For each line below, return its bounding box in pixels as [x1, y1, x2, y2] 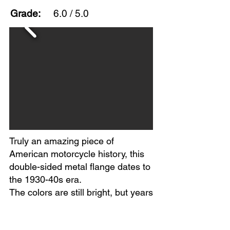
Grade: [10, 8, 41, 19]
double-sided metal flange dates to [9, 161, 150, 172]
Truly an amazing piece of [9, 136, 114, 146]
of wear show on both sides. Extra [9, 200, 147, 210]
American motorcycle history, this [9, 148, 144, 159]
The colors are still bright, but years [9, 187, 153, 198]
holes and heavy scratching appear [9, 213, 152, 223]
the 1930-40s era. [9, 174, 82, 185]
